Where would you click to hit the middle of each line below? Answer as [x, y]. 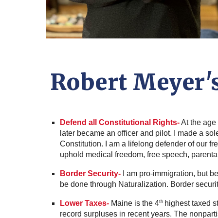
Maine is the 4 [134, 203]
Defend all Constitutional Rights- [119, 122]
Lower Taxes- [84, 203]
